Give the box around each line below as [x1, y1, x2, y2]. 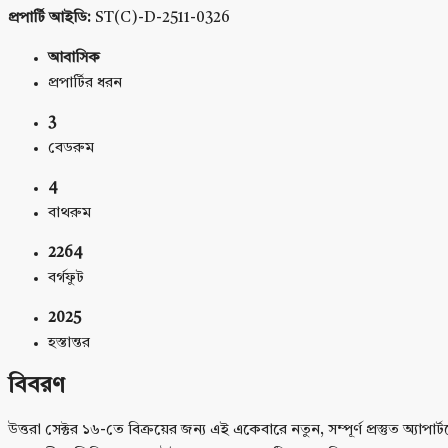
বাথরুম [48, 205, 91, 221]
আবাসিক [48, 50, 100, 66]
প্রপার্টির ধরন [48, 75, 122, 91]
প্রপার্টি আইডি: [8, 10, 91, 26]
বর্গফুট [48, 270, 84, 286]
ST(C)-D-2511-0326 [91, 10, 230, 26]
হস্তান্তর [48, 335, 90, 351]
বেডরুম [48, 140, 94, 156]
